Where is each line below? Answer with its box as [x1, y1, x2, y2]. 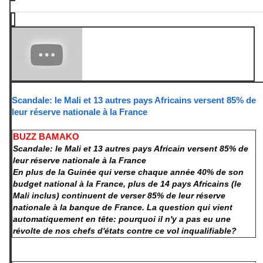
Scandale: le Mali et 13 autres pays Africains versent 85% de [12, 95, 256, 106]
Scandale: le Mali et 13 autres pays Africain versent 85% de [13, 144, 248, 154]
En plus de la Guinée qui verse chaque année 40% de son [13, 167, 244, 177]
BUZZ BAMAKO [13, 131, 79, 142]
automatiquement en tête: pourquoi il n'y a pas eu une [13, 214, 231, 224]
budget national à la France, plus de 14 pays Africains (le [13, 179, 241, 189]
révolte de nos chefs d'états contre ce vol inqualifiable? [13, 226, 237, 236]
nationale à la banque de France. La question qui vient [13, 203, 232, 213]
